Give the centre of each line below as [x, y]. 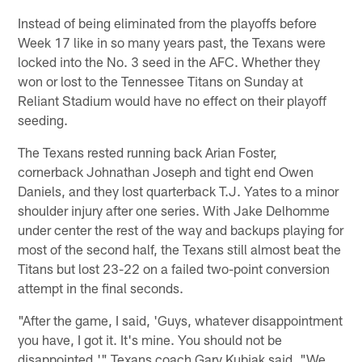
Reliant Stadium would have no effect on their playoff [173, 100]
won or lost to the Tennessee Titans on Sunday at [161, 80]
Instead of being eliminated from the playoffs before [168, 22]
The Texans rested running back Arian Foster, [148, 152]
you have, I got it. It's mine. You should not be [150, 339]
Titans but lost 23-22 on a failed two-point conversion [174, 268]
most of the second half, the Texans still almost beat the [180, 248]
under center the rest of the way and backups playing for [181, 229]
